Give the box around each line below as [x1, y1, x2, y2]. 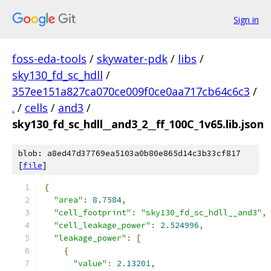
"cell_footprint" [54, 207, 131, 218]
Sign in [233, 13, 259, 25]
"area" [54, 195, 83, 205]
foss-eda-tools [12, 51, 87, 66]
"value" [73, 258, 107, 269]
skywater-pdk [97, 51, 168, 66]
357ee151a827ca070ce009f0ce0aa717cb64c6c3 [12, 84, 250, 99]
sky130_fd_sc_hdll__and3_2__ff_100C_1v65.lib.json [12, 117, 264, 131]
